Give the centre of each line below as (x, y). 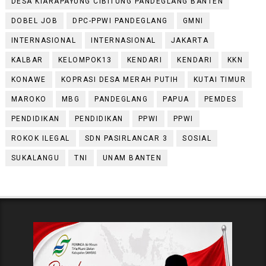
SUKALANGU (35, 158)
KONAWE (28, 79)
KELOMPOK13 (85, 60)
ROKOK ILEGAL (40, 138)
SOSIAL (197, 138)
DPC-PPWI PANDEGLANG (120, 20)
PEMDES (220, 99)
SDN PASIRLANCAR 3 (126, 138)
